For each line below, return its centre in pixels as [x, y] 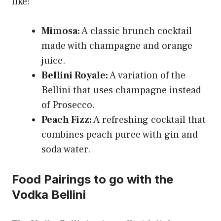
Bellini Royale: [75, 75]
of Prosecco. [68, 105]
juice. [54, 60]
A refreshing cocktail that [149, 120]
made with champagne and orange [117, 46]
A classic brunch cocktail [136, 31]
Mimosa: [61, 31]
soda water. [66, 149]
